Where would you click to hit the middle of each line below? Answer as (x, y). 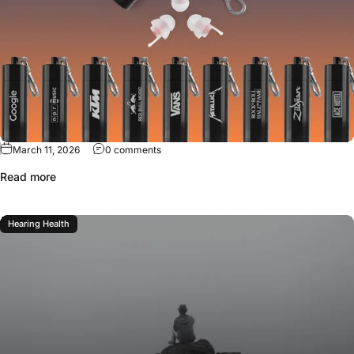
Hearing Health (39, 223)
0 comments (133, 149)
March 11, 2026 (46, 149)
